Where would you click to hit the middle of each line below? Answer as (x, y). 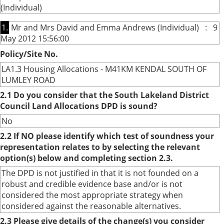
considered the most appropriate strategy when (92, 195)
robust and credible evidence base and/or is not (92, 184)
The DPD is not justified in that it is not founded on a (100, 173)
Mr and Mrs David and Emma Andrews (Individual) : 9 (113, 27)
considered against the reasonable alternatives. (91, 206)
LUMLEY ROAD (28, 80)
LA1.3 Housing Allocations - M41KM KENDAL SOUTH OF (104, 69)
